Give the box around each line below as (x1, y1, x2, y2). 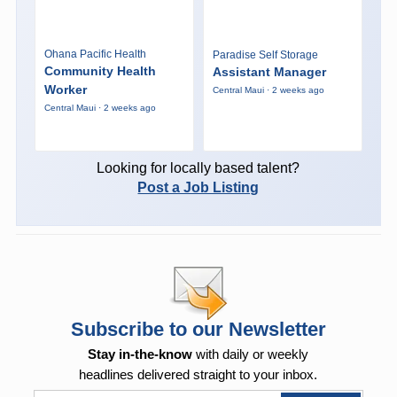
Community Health (43, 63, 156, 78)
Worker (43, 82, 87, 97)
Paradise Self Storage (212, 49, 318, 62)
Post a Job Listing (137, 179, 260, 195)
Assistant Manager (212, 65, 326, 80)
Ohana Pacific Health (43, 47, 146, 60)
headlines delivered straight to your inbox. (79, 366, 318, 382)
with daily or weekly (192, 346, 309, 362)
